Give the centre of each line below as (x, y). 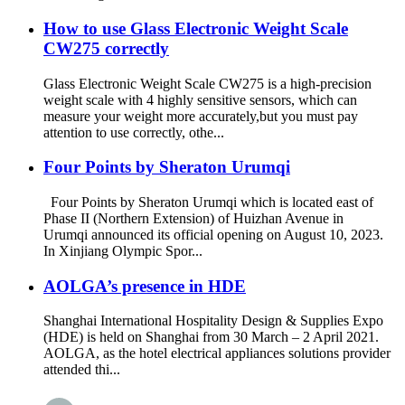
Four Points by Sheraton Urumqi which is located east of (208, 202)
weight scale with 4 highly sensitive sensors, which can (200, 99)
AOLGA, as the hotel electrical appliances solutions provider (217, 353)
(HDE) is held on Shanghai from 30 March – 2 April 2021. (211, 337)
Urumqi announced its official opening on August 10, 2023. (213, 234)
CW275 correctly (106, 48)
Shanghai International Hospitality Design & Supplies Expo (213, 321)
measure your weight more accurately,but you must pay (201, 116)
